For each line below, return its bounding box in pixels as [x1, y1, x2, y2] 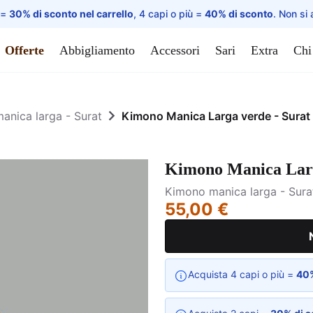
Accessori [150, 43, 200, 57]
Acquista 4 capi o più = [188, 268, 296, 280]
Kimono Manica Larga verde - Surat [122, 109, 310, 123]
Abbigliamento [59, 43, 135, 57]
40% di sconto [205, 8, 273, 20]
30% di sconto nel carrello [9, 8, 133, 20]
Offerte [5, 43, 44, 57]
